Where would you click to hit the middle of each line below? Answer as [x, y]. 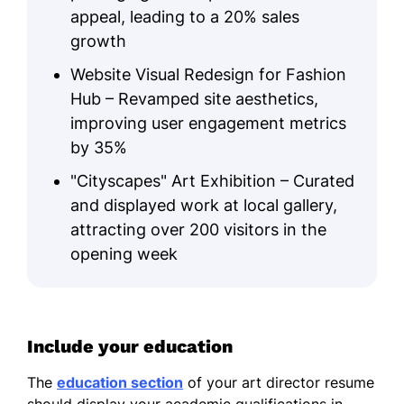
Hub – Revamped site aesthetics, [194, 98]
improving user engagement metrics [208, 123]
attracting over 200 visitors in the [198, 229]
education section [120, 382]
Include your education [130, 346]
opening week [124, 253]
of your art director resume [279, 382]
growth [98, 41]
